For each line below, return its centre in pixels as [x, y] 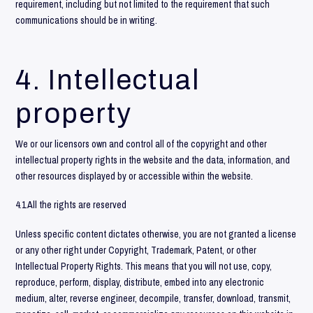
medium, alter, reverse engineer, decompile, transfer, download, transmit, [153, 298]
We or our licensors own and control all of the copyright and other [141, 144]
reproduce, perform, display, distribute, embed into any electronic [140, 282]
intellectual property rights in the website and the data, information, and [153, 160]
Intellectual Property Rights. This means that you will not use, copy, [144, 266]
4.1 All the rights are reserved [71, 205]
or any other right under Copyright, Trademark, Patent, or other [136, 250]
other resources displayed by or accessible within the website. [134, 176]
